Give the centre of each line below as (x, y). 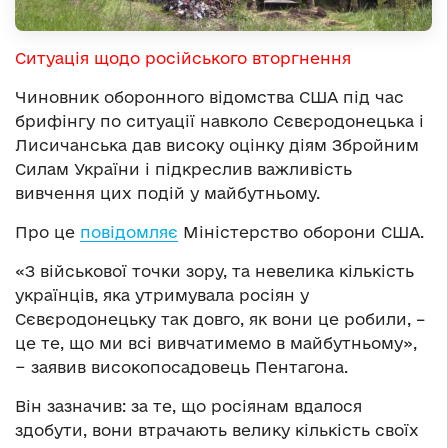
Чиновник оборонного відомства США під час (209, 97)
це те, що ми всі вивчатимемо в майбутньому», (216, 343)
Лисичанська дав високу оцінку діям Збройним (217, 145)
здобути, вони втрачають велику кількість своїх (217, 430)
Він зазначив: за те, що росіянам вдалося (188, 406)
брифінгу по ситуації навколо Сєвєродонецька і (219, 121)
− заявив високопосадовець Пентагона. (181, 367)
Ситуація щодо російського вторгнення (183, 58)
